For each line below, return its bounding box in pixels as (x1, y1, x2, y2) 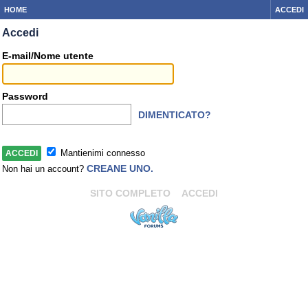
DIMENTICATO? (138, 109, 211, 120)
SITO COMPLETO (90, 188, 170, 199)
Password (2, 91, 48, 102)
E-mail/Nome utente (2, 50, 93, 61)
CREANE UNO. (87, 163, 153, 174)
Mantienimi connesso (58, 148, 145, 158)
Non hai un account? (2, 164, 87, 174)
